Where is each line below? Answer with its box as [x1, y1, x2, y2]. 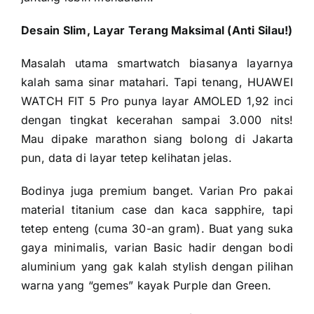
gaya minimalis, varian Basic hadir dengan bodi [20, 240, 294, 255]
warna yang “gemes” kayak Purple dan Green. [20, 278, 272, 293]
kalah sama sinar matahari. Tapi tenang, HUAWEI [20, 75, 294, 90]
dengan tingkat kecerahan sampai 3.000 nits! [20, 113, 294, 128]
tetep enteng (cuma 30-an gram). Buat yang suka [20, 221, 294, 236]
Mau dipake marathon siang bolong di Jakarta [20, 132, 294, 146]
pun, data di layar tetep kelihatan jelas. [20, 151, 232, 165]
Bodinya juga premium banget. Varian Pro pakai [20, 184, 294, 198]
